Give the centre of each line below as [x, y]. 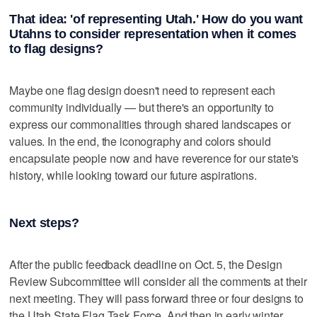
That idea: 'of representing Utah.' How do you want [156, 19]
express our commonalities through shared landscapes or [150, 125]
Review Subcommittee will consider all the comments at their [158, 282]
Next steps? [44, 223]
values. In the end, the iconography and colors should [140, 142]
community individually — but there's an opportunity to [142, 108]
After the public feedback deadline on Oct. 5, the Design [146, 265]
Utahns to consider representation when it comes [153, 34]
